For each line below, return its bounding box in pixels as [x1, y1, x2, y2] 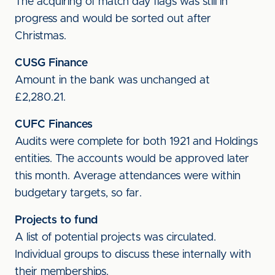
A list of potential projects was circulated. [15, 232, 216, 243]
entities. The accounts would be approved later [15, 153, 249, 165]
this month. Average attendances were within [15, 171, 241, 182]
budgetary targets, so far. [15, 188, 142, 199]
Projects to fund [15, 215, 98, 226]
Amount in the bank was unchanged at [15, 75, 210, 86]
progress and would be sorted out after [15, 14, 211, 25]
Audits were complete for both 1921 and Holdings [15, 136, 258, 147]
